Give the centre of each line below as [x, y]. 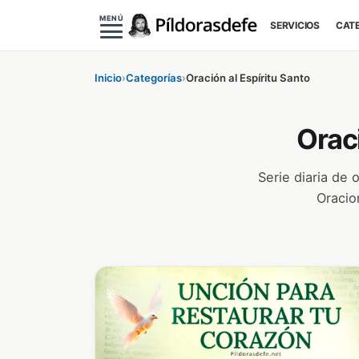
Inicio [108, 78]
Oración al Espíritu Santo [248, 78]
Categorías [154, 78]
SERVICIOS [295, 25]
